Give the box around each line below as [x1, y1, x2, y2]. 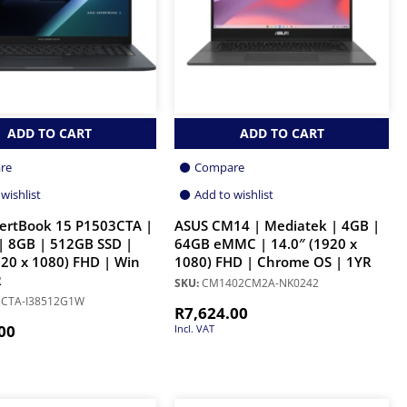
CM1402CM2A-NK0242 [199, 274, 319, 291]
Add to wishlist [194, 185, 273, 203]
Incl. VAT [174, 321, 214, 335]
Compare [194, 158, 244, 175]
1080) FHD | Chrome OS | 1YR [174, 252, 372, 272]
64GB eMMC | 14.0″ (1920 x [174, 233, 357, 253]
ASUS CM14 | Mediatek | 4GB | [174, 215, 380, 235]
